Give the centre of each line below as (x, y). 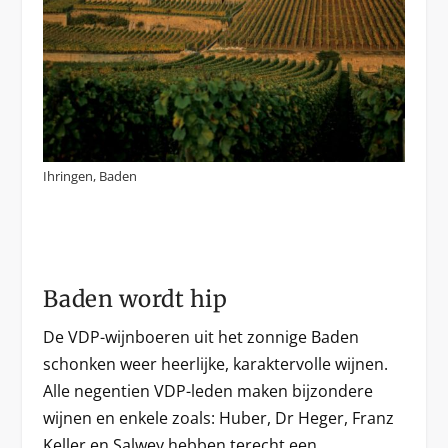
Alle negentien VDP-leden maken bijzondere (207, 390)
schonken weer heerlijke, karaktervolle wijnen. (215, 363)
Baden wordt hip (135, 298)
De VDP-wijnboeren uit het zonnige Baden (200, 336)
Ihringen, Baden (89, 175)
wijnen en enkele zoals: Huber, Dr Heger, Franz (218, 417)
